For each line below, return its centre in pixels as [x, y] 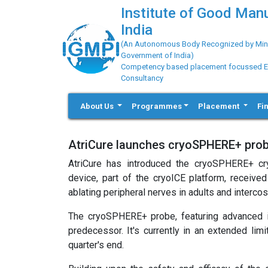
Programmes [157, 106]
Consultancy [142, 78]
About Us [98, 106]
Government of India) [157, 55]
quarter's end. [96, 245]
